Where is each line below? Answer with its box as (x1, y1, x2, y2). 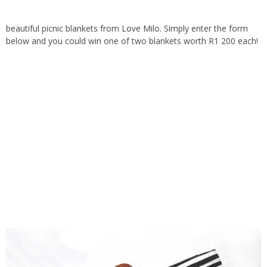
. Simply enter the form (160, 23, 248, 34)
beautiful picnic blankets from (6, 23, 122, 34)
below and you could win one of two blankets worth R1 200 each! (6, 35, 258, 46)
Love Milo (122, 23, 160, 34)
